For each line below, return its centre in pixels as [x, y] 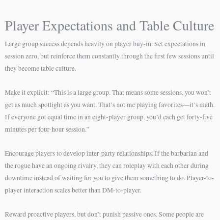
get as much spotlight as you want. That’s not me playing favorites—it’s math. [110, 105]
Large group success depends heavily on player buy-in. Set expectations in [105, 44]
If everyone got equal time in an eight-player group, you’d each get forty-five [109, 117]
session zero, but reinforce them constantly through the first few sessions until [110, 56]
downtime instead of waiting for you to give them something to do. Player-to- [110, 178]
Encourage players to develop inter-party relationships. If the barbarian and [107, 153]
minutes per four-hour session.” [47, 129]
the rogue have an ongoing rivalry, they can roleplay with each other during [107, 166]
